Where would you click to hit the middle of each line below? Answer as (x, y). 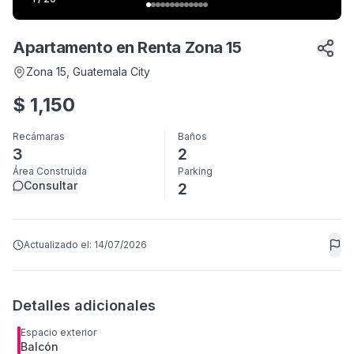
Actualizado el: (59, 245)
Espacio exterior (58, 332)
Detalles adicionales (84, 305)
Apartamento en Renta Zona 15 (127, 47)
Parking (195, 171)
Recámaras (39, 136)
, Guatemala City (108, 72)
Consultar (51, 185)
